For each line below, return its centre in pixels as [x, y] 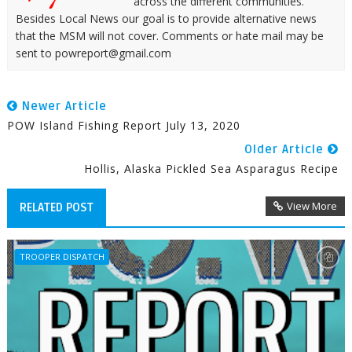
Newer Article [62, 106]
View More [312, 205]
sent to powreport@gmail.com [93, 53]
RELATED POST [56, 207]
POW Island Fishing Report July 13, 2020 [123, 125]
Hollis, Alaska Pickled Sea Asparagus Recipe [212, 168]
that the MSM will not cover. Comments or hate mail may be [169, 35]
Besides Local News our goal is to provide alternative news [166, 18]
